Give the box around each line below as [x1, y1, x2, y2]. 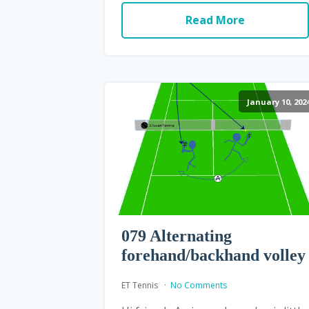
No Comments [170, 279, 227, 291]
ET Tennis [121, 279, 160, 291]
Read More [185, 12, 245, 28]
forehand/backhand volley [121, 246, 306, 264]
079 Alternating [121, 226, 232, 245]
